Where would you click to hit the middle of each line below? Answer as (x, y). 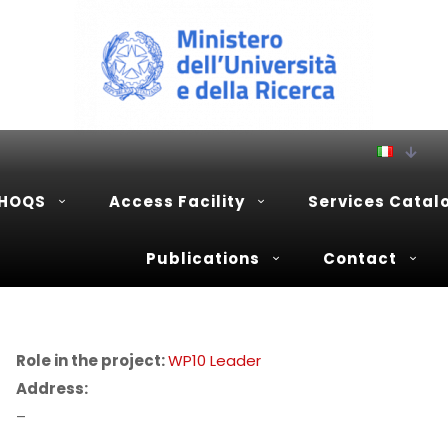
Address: (52, 388)
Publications (203, 258)
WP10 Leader (215, 360)
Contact (360, 258)
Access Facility (177, 201)
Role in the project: (92, 360)
